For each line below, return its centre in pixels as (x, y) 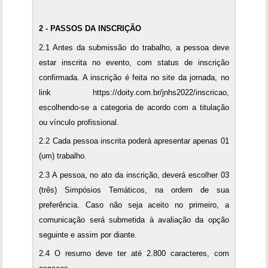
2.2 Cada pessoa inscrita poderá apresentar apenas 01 (134, 141)
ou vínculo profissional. (79, 122)
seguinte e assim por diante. (88, 234)
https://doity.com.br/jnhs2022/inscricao (159, 92)
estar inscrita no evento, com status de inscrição (134, 62)
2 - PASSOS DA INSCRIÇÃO (90, 29)
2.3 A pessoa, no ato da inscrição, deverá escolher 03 (134, 175)
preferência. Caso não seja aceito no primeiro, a (134, 205)
